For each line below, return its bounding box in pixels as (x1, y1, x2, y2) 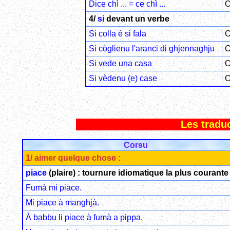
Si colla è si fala (88, 29, 146, 38)
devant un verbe (104, 14, 169, 23)
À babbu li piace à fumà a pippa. (25, 213, 143, 222)
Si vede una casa (88, 59, 152, 68)
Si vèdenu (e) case (88, 73, 157, 83)
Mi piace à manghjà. (25, 198, 99, 207)
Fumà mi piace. (25, 183, 82, 193)
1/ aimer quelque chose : (25, 154, 121, 163)
